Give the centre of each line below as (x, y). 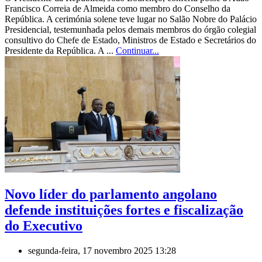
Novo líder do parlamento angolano (111, 194)
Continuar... (137, 51)
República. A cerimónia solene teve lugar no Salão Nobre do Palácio (131, 19)
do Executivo (44, 226)
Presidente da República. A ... (60, 51)
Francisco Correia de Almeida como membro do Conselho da (118, 9)
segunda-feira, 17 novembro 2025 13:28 (102, 251)
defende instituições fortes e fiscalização (124, 210)
